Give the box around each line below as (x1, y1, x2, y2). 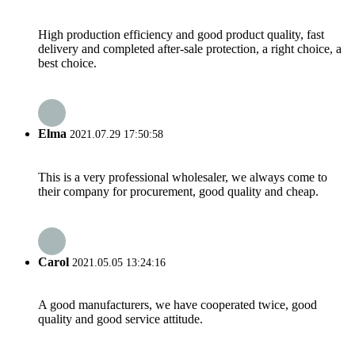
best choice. (38, 55, 97, 70)
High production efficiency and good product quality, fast (38, 27, 324, 41)
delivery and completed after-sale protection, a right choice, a (38, 41, 342, 55)
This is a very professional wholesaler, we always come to (38, 170, 327, 184)
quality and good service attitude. (38, 312, 203, 326)
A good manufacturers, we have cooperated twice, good (38, 298, 317, 312)
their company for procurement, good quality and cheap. (38, 184, 319, 198)
